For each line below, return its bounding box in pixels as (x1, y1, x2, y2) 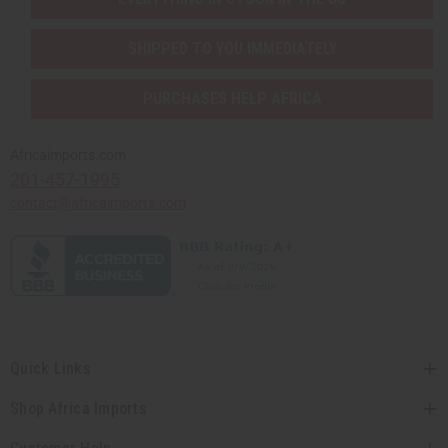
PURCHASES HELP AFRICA (142, 89, 322, 109)
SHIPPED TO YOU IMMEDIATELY (127, 38, 337, 58)
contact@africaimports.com (10, 195, 186, 212)
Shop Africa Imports (10, 399, 147, 419)
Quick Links (10, 359, 91, 379)
